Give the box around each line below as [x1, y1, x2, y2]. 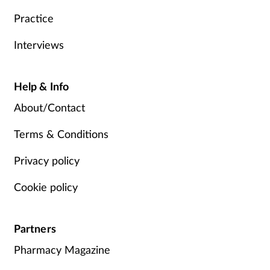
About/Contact [13, 101, 85, 115]
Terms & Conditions [13, 127, 108, 141]
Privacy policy [13, 153, 80, 167]
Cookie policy [13, 180, 78, 193]
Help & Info [13, 79, 69, 93]
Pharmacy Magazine [13, 243, 110, 257]
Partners [13, 221, 56, 235]
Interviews [13, 37, 64, 51]
